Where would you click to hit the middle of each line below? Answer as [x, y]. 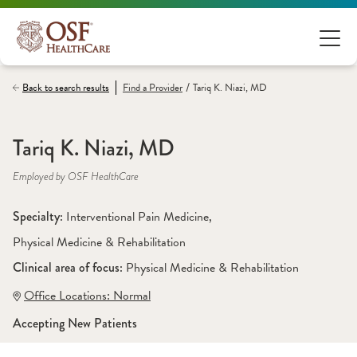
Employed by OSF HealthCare [76, 177]
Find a [136, 88]
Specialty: [39, 216]
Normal [132, 296]
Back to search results [66, 88]
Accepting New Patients [75, 323]
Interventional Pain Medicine [137, 217]
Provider [166, 88]
